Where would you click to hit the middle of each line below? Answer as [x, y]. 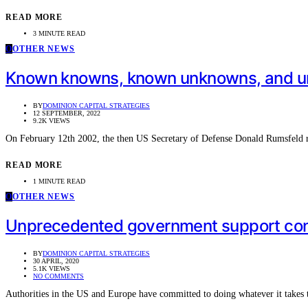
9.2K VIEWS [52, 120]
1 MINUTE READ [59, 181]
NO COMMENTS [58, 276]
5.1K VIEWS [52, 268]
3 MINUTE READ [59, 33]
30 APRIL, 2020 [56, 261]
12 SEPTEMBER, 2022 [67, 113]
